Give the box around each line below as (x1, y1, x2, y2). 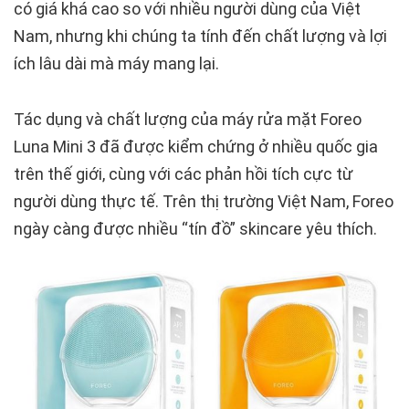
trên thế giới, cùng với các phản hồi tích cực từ (14, 164, 353, 184)
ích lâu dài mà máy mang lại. (14, 54, 219, 74)
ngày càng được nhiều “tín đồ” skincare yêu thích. (14, 219, 377, 239)
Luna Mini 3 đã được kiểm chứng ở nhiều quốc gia (14, 137, 378, 157)
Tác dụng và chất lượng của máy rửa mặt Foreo (14, 110, 362, 130)
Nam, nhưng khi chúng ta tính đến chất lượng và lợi (14, 26, 387, 47)
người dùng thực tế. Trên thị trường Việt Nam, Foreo (14, 192, 393, 212)
